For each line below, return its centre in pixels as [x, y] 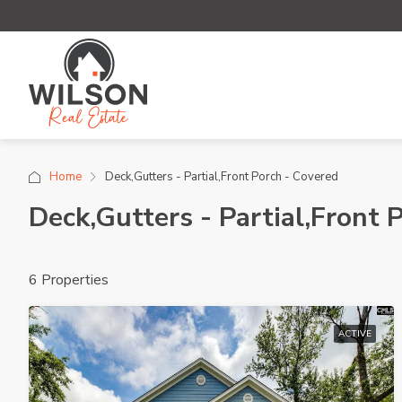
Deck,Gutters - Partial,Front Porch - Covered [222, 177]
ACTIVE [354, 334]
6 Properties [69, 280]
